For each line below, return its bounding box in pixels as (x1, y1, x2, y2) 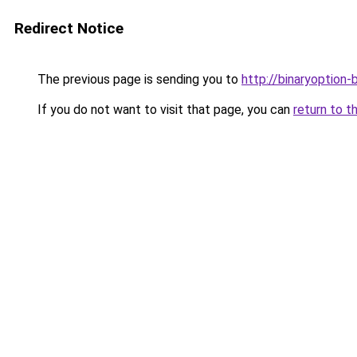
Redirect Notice (14, 19, 124, 37)
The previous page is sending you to (34, 72, 241, 87)
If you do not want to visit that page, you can (34, 102, 293, 117)
